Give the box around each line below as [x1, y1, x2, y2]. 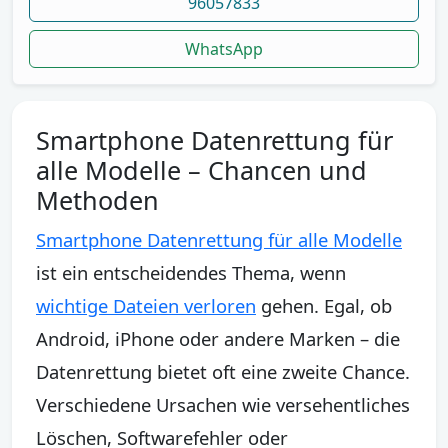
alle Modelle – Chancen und [36, 152, 367, 187]
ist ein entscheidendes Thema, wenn [36, 259, 346, 285]
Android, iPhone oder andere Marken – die [36, 325, 400, 351]
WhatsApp [185, 37, 263, 60]
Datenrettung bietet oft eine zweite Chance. [36, 358, 410, 384]
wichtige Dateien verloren [36, 292, 256, 318]
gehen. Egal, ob [256, 292, 392, 318]
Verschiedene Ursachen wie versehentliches [36, 391, 410, 417]
